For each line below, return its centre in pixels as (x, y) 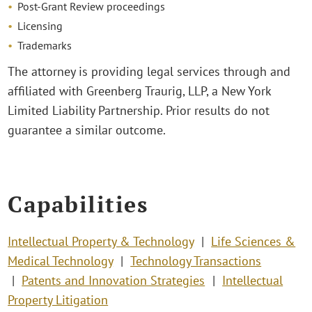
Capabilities (78, 204)
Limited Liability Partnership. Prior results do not (139, 111)
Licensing (40, 26)
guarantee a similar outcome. (87, 130)
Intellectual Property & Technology (101, 242)
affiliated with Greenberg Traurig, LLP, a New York (140, 91)
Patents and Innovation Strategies (114, 281)
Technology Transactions (196, 261)
